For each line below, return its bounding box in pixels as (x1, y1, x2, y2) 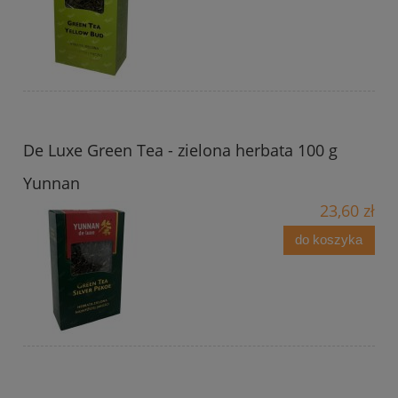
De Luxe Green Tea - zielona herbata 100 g (23, 139, 338, 161)
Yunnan (23, 171, 80, 194)
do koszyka (295, 232, 363, 248)
